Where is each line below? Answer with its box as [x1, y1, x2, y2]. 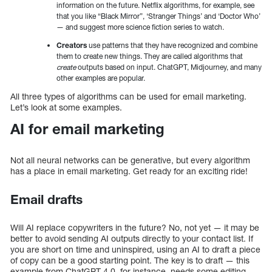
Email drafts [10, 192, 83, 208]
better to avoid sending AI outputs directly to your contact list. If [10, 233, 253, 244]
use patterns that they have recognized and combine [87, 41, 257, 50]
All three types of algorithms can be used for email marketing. [10, 91, 246, 102]
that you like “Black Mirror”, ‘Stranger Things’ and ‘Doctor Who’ [56, 12, 260, 21]
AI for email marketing [10, 120, 165, 138]
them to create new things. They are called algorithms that [56, 52, 243, 61]
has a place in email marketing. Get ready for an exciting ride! [10, 166, 248, 177]
